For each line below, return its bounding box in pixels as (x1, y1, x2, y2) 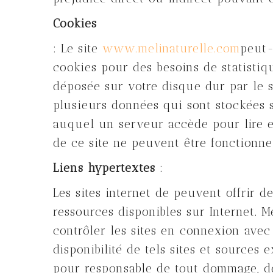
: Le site (53, 41, 102, 55)
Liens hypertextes (53, 161, 155, 175)
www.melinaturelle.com (102, 41, 240, 55)
